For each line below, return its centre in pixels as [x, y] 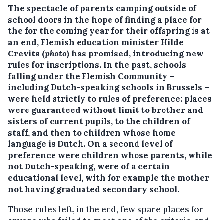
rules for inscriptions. [55, 65]
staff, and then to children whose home [92, 133]
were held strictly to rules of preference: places [110, 99]
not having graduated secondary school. [94, 189]
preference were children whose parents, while [110, 155]
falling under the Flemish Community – [91, 76]
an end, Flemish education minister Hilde [96, 42]
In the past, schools [145, 65]
